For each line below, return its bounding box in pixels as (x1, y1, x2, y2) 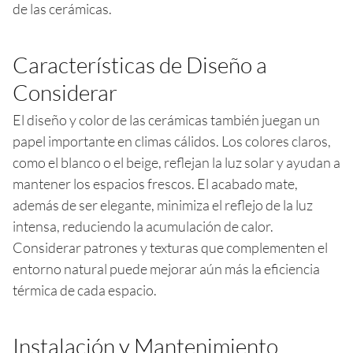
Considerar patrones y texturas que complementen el (13, 238, 328, 256)
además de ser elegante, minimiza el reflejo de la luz (13, 195, 313, 214)
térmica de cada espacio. (13, 281, 157, 299)
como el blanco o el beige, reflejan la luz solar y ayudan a (13, 153, 340, 171)
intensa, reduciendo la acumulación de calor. (13, 217, 273, 235)
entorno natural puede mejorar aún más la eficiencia (13, 259, 320, 277)
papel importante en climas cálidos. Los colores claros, (13, 132, 331, 150)
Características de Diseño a (13, 50, 267, 78)
